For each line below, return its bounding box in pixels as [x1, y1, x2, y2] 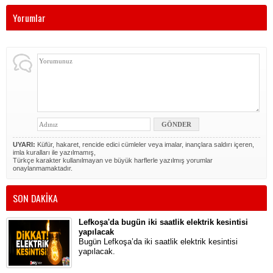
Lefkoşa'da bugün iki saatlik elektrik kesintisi [79, 217, 248, 227]
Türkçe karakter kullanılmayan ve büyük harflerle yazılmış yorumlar [13, 156, 213, 164]
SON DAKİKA [13, 190, 58, 205]
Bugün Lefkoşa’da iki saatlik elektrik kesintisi [79, 236, 238, 246]
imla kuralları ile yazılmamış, [13, 148, 96, 156]
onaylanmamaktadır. [13, 164, 73, 172]
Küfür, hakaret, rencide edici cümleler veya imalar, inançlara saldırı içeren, [35, 140, 254, 148]
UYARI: [13, 140, 35, 148]
